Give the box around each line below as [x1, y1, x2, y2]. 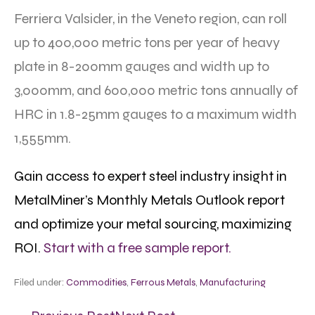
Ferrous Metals [131, 276, 195, 288]
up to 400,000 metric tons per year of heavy [14, 33, 280, 51]
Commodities [66, 276, 127, 288]
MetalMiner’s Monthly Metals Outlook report [14, 191, 285, 209]
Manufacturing [200, 276, 266, 288]
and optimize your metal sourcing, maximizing [14, 214, 292, 233]
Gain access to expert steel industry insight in [14, 167, 287, 185]
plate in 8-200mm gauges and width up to [14, 57, 269, 75]
